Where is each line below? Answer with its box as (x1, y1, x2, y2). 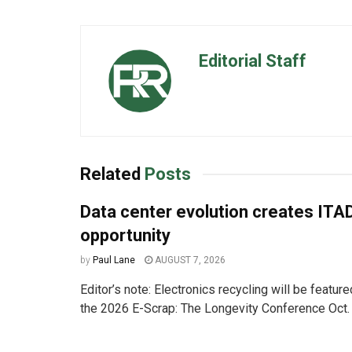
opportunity (80, 225, 170, 246)
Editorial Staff (199, 51, 306, 71)
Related (80, 164, 141, 185)
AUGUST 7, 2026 (152, 255, 225, 266)
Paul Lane (93, 255, 135, 266)
